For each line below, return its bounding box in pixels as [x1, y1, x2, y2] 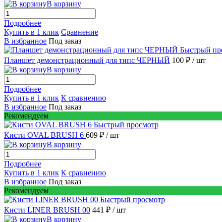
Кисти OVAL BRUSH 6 [4, 130, 86, 139]
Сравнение [61, 27, 98, 36]
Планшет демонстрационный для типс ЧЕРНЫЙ [4, 55, 170, 64]
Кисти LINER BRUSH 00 [4, 205, 90, 214]
